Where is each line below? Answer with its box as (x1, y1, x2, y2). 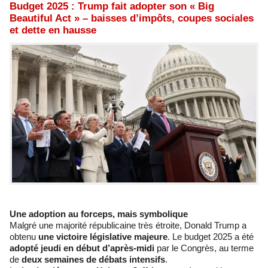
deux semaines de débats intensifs (22, 254, 165, 264)
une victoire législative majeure (38, 231, 167, 242)
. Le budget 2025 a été (167, 231, 254, 242)
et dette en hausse (10, 25, 96, 36)
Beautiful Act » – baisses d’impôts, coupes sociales (10, 13, 254, 24)
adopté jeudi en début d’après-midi (10, 242, 154, 253)
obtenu (10, 231, 38, 242)
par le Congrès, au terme (154, 242, 254, 253)
